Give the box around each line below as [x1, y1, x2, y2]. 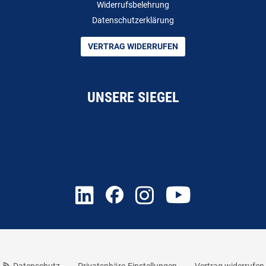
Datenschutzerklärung [92, 15, 174, 25]
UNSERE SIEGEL [87, 89, 179, 106]
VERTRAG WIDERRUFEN [88, 42, 178, 51]
